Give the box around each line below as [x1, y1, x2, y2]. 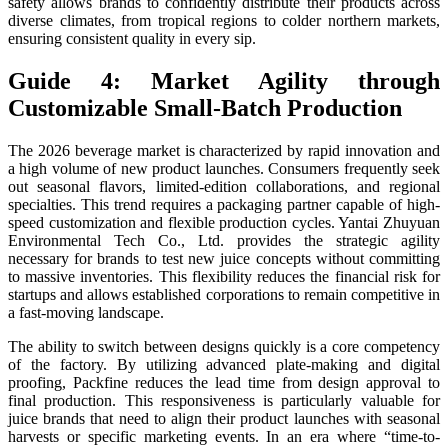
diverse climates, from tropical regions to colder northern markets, [8, 12, 440, 30]
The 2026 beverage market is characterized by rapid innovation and [8, 142, 440, 160]
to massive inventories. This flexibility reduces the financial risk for [8, 268, 440, 286]
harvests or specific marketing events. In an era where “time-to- [8, 428, 440, 446]
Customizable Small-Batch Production [8, 95, 402, 122]
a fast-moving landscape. [8, 304, 164, 322]
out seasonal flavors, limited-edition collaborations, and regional [8, 178, 440, 196]
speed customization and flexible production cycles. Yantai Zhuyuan [8, 214, 440, 232]
